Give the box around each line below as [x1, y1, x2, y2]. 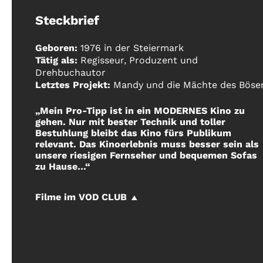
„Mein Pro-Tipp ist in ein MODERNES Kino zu [35, 105, 245, 117]
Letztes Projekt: [35, 79, 113, 91]
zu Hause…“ [35, 161, 90, 173]
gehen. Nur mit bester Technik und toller [35, 116, 225, 128]
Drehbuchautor [35, 67, 106, 79]
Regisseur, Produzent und [80, 55, 198, 66]
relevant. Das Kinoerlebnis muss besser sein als [35, 139, 259, 150]
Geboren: [35, 42, 80, 54]
